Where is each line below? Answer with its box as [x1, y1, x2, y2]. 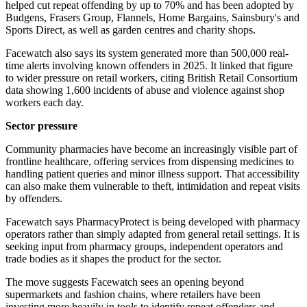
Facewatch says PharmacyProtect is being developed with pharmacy [5, 216, 300, 228]
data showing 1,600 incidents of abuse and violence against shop [5, 84, 284, 97]
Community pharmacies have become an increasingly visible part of [5, 143, 297, 156]
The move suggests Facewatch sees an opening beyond [5, 276, 244, 288]
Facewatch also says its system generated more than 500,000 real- [5, 47, 288, 60]
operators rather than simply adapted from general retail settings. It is [5, 228, 299, 241]
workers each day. [5, 97, 84, 109]
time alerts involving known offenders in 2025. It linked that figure [5, 60, 293, 72]
